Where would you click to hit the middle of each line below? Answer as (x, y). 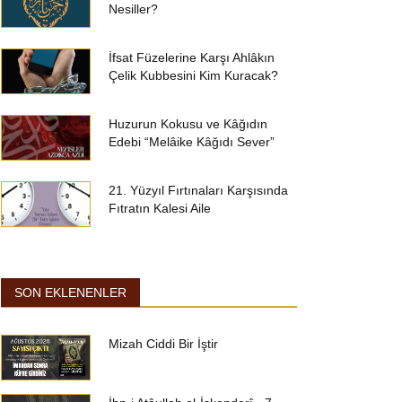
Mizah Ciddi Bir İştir (163, 344)
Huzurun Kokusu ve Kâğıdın (188, 124)
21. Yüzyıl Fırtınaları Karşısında (198, 190)
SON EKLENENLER (70, 293)
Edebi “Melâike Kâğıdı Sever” (192, 142)
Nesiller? (133, 9)
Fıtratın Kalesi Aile (160, 208)
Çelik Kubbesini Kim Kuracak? (193, 75)
